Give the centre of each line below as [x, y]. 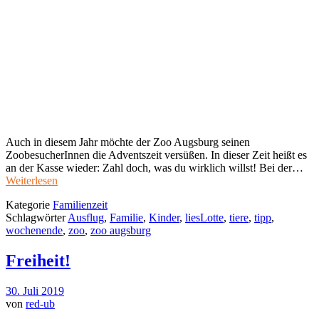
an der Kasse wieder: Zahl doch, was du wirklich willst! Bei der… [155, 168]
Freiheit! [38, 261]
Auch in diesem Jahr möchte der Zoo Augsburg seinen [128, 142]
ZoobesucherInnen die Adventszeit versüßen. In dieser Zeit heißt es [156, 155]
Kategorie [29, 205]
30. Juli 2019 [35, 291]
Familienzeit [80, 205]
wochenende [34, 231]
